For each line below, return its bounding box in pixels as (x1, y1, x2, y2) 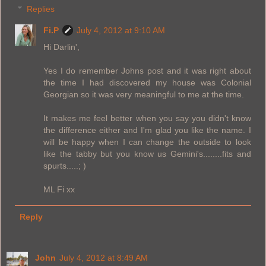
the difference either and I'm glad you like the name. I (43, 125, 251, 135)
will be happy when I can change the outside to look (43, 137, 251, 147)
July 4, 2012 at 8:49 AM (59, 253, 148, 263)
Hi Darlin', (43, 42, 80, 52)
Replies (27, 4, 55, 14)
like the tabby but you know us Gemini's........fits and (43, 149, 251, 159)
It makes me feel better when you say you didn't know (43, 113, 251, 123)
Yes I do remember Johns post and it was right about (43, 66, 251, 76)
